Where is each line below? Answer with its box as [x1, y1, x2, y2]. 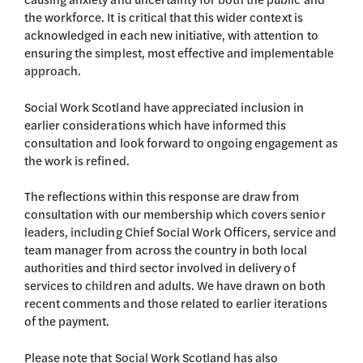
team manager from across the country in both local [24, 241, 308, 258]
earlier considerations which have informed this [24, 115, 287, 133]
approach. [24, 62, 82, 79]
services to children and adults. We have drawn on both [24, 276, 326, 293]
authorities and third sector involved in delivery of [24, 258, 296, 275]
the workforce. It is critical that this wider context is [24, 8, 303, 25]
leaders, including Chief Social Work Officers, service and [24, 223, 336, 240]
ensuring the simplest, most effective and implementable [24, 44, 334, 61]
